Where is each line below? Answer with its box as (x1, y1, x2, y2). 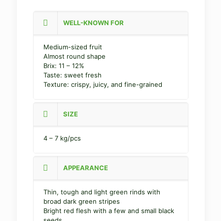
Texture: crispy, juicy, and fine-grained (43, 80, 162, 89)
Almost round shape (43, 52, 106, 61)
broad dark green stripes (43, 197, 120, 206)
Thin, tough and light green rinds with (43, 188, 160, 196)
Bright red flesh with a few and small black (43, 207, 174, 215)
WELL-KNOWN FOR (63, 19, 124, 27)
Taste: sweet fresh (43, 71, 102, 79)
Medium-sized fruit (43, 43, 102, 51)
